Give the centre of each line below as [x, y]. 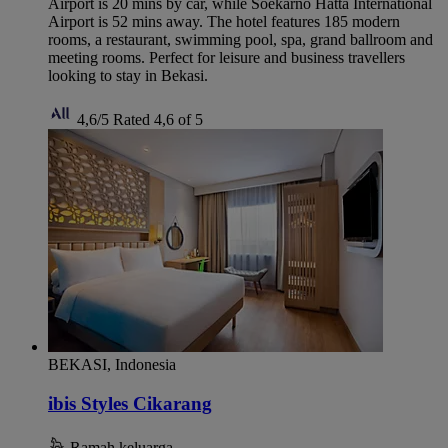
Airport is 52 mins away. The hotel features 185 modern [224, 22]
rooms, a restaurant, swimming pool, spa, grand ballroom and [240, 40]
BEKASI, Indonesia [112, 365]
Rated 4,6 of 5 [158, 120]
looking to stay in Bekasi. [128, 76]
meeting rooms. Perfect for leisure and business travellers [226, 58]
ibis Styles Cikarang [130, 404]
